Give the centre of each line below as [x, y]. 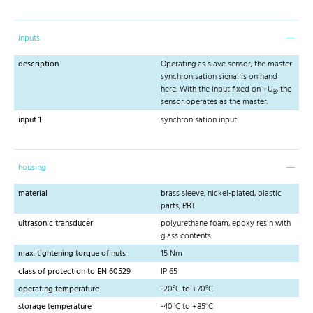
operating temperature [59, 289]
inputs [29, 39]
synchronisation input [199, 120]
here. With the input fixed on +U [217, 90]
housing [32, 167]
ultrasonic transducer [56, 224]
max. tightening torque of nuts [72, 254]
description [38, 65]
